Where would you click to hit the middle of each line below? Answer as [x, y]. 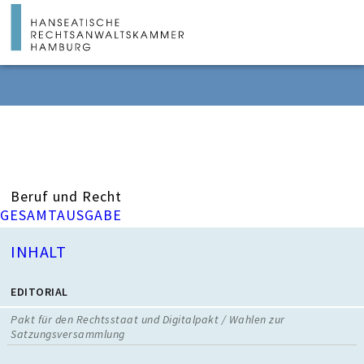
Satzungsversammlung [68, 334]
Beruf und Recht [67, 196]
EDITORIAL [39, 292]
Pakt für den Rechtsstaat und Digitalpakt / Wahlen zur [148, 319]
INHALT [39, 251]
